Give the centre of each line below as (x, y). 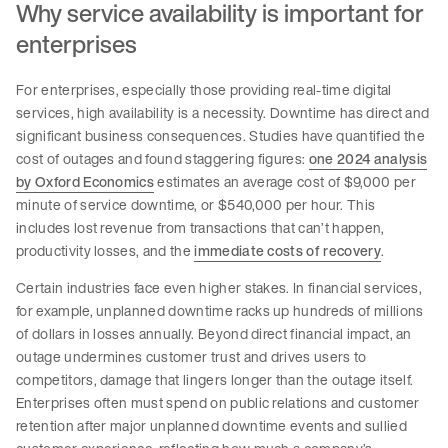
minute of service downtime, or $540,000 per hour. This (196, 205)
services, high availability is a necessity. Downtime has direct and (223, 113)
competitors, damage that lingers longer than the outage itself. (215, 380)
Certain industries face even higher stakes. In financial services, (219, 288)
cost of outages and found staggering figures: (162, 159)
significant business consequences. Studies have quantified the (220, 136)
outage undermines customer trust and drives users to (191, 357)
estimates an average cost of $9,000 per (285, 182)
